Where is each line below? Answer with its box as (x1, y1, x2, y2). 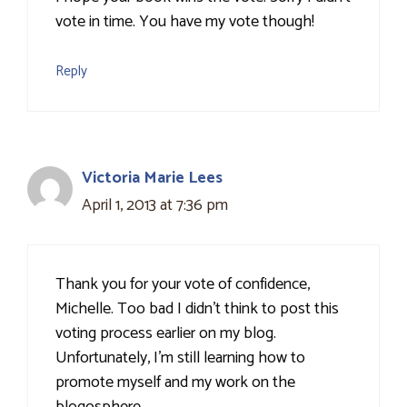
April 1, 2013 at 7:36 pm (82, 192, 228, 220)
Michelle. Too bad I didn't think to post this (55, 295, 339, 323)
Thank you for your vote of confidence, (55, 271, 310, 299)
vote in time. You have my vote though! (55, 8, 314, 36)
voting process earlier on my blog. (55, 320, 276, 348)
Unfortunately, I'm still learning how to (55, 344, 305, 372)
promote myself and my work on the (55, 369, 295, 397)
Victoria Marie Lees (82, 164, 223, 193)
